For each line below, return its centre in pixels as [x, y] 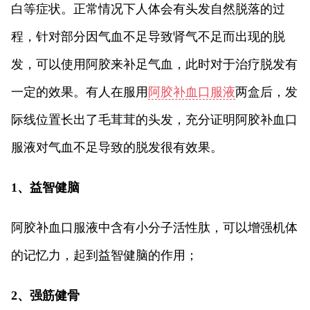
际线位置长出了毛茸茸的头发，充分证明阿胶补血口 [154, 120]
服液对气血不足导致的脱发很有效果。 [117, 148]
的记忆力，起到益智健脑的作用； [104, 256]
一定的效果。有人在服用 [80, 92]
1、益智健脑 [45, 188]
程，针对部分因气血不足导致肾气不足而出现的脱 [148, 37]
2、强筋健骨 [45, 296]
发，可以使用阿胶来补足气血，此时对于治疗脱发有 [154, 65]
